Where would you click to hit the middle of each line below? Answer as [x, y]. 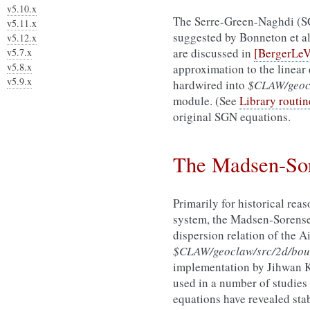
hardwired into [210, 85]
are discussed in [213, 53]
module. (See [206, 101]
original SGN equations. [232, 117]
